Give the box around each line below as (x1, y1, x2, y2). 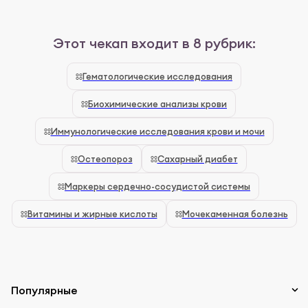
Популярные (11, 283, 78, 298)
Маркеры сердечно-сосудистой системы (65, 181, 250, 192)
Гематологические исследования (82, 71, 232, 82)
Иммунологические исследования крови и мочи (50, 126, 265, 137)
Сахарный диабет (157, 153, 238, 165)
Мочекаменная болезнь (181, 208, 288, 220)
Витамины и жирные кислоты (27, 208, 157, 220)
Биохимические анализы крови (88, 98, 227, 110)
